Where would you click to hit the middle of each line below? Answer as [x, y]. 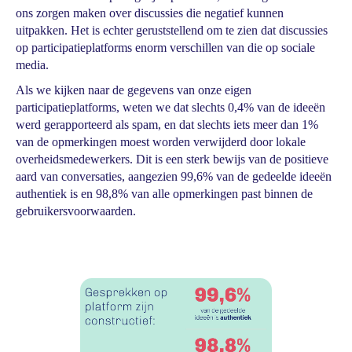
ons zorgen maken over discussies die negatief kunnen [150, 13]
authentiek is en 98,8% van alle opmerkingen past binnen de [164, 194]
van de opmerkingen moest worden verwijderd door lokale [161, 142]
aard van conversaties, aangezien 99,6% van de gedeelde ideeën [174, 176]
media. [32, 65]
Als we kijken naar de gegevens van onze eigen [134, 90]
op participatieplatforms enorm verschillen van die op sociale [165, 48]
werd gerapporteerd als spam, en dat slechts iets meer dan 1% [167, 125]
